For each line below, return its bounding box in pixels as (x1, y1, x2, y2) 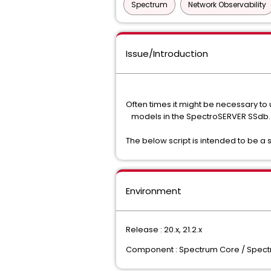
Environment (126, 184, 181, 197)
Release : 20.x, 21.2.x (126, 224, 202, 235)
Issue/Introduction (126, 47, 208, 60)
